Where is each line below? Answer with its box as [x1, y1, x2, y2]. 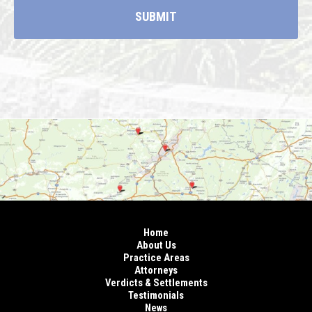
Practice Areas [123, 251, 189, 264]
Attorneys [134, 263, 178, 276]
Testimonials [128, 288, 184, 302]
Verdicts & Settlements [104, 276, 208, 289]
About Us [136, 238, 176, 251]
